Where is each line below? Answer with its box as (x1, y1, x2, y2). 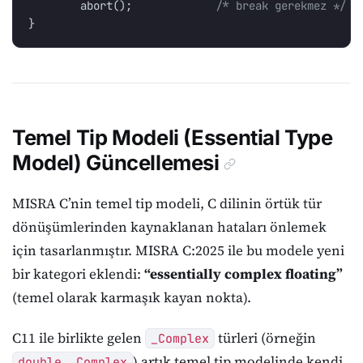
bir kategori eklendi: (12, 264, 144, 284)
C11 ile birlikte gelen (12, 328, 145, 348)
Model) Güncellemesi (12, 149, 220, 175)
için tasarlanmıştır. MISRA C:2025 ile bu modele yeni (12, 241, 344, 261)
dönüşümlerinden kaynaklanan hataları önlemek (12, 217, 327, 237)
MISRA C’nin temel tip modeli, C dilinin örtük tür (12, 194, 322, 214)
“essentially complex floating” (144, 264, 343, 284)
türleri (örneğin (214, 328, 316, 348)
